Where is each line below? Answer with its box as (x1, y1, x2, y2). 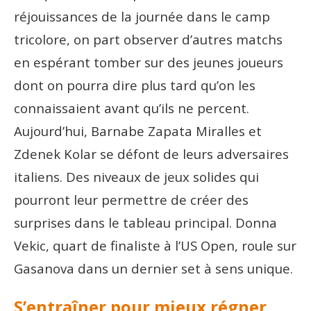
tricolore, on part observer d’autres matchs (14, 30, 283, 48)
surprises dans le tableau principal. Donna (14, 213, 277, 231)
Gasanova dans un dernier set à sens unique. (14, 259, 293, 277)
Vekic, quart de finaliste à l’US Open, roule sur (14, 236, 296, 254)
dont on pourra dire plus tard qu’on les (14, 76, 255, 94)
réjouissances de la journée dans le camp (14, 7, 270, 25)
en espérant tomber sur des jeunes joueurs (14, 53, 283, 71)
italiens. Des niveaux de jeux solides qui (14, 167, 259, 185)
